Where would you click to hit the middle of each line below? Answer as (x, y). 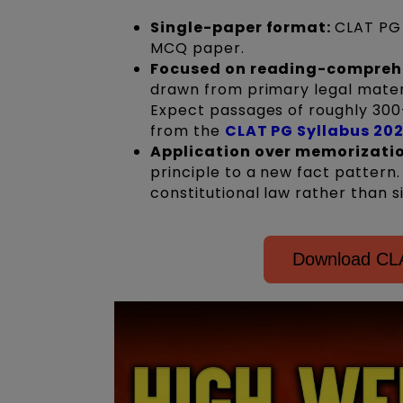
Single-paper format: (243, 28)
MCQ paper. (200, 49)
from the (188, 131)
